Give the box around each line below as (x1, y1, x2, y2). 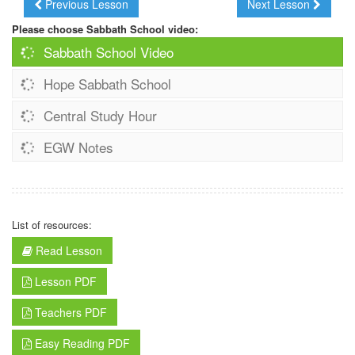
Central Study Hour (40, 105, 158, 125)
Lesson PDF (32, 273, 97, 289)
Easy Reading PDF (32, 334, 130, 351)
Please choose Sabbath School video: (12, 21, 198, 36)
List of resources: (12, 216, 92, 232)
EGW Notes (40, 136, 114, 157)
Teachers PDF (32, 303, 107, 320)
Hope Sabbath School (40, 73, 172, 94)
